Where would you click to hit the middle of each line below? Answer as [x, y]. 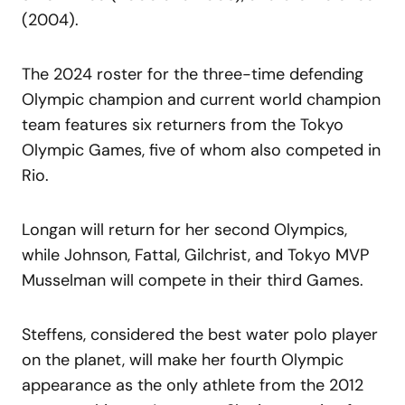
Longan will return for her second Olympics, [184, 229]
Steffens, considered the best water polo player [200, 334]
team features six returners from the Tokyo [183, 124]
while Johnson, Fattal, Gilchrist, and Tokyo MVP [195, 254]
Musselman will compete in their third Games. [197, 280]
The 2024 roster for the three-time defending [193, 74]
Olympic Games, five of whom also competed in [201, 150]
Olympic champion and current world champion [201, 99]
